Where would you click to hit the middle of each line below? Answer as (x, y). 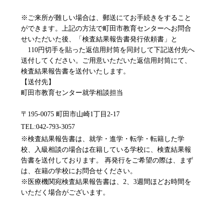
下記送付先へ (174, 50)
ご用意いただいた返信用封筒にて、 (136, 60)
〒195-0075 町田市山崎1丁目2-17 (70, 114)
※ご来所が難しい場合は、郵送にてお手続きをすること (106, 18)
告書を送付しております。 (62, 160)
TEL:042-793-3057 (48, 127)
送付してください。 (51, 60)
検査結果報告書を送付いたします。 (75, 71)
